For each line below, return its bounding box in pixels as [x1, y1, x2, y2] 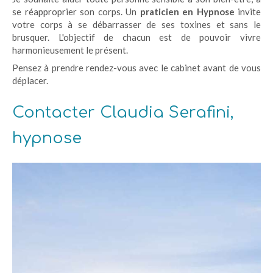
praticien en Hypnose [140, 6, 235, 17]
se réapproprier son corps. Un [12, 6, 140, 17]
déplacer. [12, 75, 48, 86]
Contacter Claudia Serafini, [12, 104, 233, 121]
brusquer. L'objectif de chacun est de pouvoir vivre [12, 32, 261, 43]
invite [234, 6, 261, 17]
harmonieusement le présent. [12, 44, 128, 55]
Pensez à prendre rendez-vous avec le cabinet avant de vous [12, 62, 261, 73]
